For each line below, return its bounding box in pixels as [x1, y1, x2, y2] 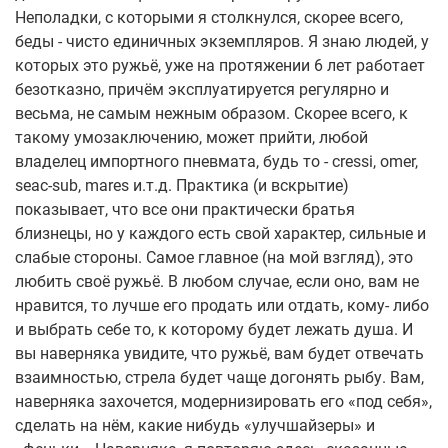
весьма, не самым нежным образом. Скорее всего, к [15, 104, 408, 124]
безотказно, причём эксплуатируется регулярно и [15, 80, 389, 100]
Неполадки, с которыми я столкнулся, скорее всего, [15, 8, 403, 28]
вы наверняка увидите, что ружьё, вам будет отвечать [15, 344, 424, 364]
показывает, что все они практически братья [15, 200, 355, 220]
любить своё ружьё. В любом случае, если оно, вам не [15, 272, 419, 292]
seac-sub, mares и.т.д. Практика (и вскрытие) [15, 176, 349, 196]
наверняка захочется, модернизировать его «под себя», [15, 392, 432, 412]
